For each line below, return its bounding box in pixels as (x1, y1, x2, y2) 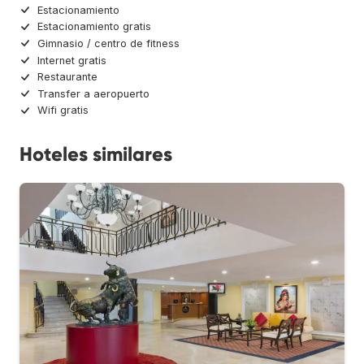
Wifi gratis (37, 104, 89, 117)
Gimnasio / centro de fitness (37, 37, 180, 50)
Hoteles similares (19, 142, 172, 167)
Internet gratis (37, 54, 106, 67)
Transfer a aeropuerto (37, 87, 149, 100)
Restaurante (37, 71, 97, 84)
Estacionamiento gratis (37, 20, 151, 33)
